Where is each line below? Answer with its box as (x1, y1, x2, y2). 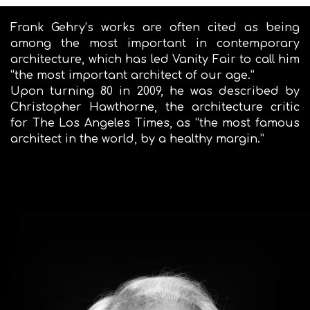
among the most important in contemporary (10, 37, 300, 50)
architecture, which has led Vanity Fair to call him (10, 53, 300, 66)
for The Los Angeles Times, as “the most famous (10, 117, 300, 129)
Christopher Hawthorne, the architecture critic (10, 101, 300, 113)
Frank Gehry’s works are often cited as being (10, 21, 300, 34)
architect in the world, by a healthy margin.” (10, 133, 264, 145)
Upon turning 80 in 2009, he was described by (10, 85, 300, 98)
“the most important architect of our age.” (10, 69, 255, 82)
